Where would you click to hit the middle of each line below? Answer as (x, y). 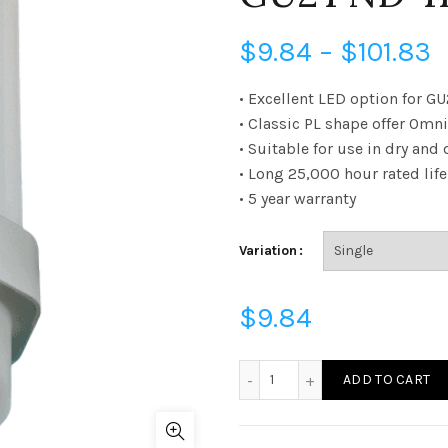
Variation (268, 250)
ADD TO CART (387, 379)
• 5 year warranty (297, 198)
